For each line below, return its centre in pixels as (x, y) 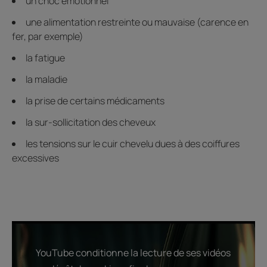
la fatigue (45, 58)
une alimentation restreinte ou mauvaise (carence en (137, 22)
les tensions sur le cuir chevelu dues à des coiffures (133, 143)
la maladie (46, 79)
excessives (35, 158)
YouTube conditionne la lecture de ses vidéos (133, 252)
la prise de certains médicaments (95, 100)
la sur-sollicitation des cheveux (91, 122)
